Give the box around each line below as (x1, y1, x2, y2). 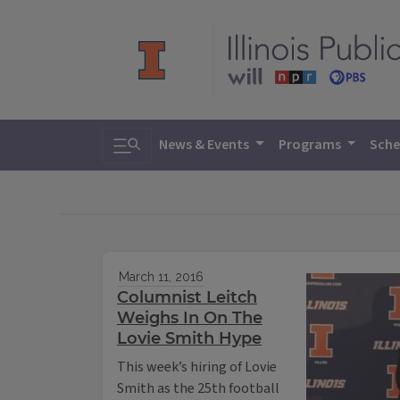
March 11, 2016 (118, 270, 204, 285)
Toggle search (112, 127, 219, 153)
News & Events (159, 135, 252, 154)
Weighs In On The (117, 308, 262, 329)
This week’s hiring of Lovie (117, 357, 277, 378)
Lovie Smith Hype (117, 329, 262, 349)
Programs (278, 135, 344, 154)
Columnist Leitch (117, 287, 257, 308)
